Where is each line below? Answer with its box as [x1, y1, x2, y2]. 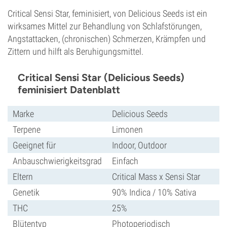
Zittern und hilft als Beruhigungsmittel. [8, 46, 143, 57]
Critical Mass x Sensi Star [112, 171, 200, 182]
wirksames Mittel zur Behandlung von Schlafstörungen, [8, 21, 202, 31]
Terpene [13, 124, 41, 135]
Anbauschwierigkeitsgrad [13, 156, 102, 166]
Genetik [13, 187, 40, 198]
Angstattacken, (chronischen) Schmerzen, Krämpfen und [8, 33, 206, 44]
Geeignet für [13, 140, 56, 150]
